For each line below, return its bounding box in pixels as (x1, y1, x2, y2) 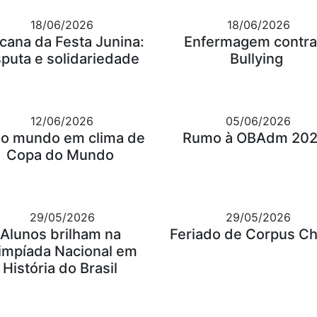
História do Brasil (3, 260, 118, 277)
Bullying (230, 50, 284, 68)
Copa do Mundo (6, 146, 115, 164)
